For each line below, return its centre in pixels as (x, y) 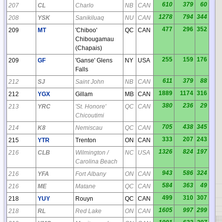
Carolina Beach (96, 161)
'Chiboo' (86, 30)
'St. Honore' (91, 106)
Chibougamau (95, 39)
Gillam (84, 94)
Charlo (84, 5)
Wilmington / (92, 152)
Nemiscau (89, 128)
